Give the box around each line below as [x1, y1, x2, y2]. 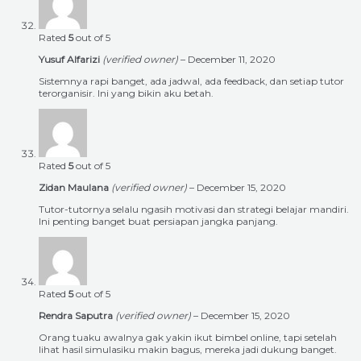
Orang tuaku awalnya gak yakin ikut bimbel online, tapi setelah [39, 331, 337, 344]
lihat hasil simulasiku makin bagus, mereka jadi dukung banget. [39, 343, 337, 356]
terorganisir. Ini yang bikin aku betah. [39, 87, 214, 100]
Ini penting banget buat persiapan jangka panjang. [39, 215, 278, 228]
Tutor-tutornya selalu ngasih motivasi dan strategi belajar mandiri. [39, 203, 349, 216]
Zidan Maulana [39, 181, 111, 194]
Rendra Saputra [39, 309, 115, 322]
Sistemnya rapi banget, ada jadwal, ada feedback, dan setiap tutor [39, 75, 344, 88]
